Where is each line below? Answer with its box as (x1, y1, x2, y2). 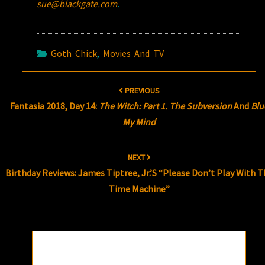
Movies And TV (103, 47, 164, 60)
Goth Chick (51, 47, 98, 60)
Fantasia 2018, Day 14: (9, 100, 99, 112)
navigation (4, 87, 64, 104)
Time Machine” (108, 183, 170, 195)
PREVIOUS (122, 85, 160, 96)
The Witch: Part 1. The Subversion (98, 100, 232, 112)
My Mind (122, 116, 156, 128)
